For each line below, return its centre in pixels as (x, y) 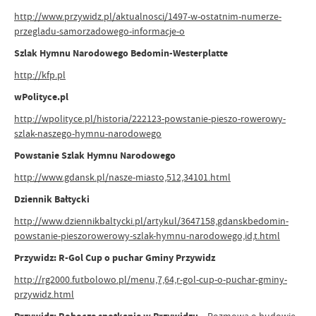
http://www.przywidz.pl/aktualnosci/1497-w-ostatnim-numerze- (148, 16)
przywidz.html (44, 294)
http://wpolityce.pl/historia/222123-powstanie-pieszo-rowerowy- (150, 119)
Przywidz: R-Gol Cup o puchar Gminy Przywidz (115, 258)
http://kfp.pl (40, 75)
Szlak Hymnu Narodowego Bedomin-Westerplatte (121, 53)
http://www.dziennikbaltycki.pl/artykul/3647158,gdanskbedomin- (151, 221)
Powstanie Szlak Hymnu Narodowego (95, 156)
